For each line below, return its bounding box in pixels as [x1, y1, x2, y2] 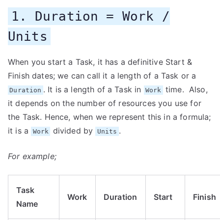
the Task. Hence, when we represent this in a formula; [8, 112, 211, 122]
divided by [50, 126, 96, 136]
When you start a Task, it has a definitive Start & [8, 57, 192, 67]
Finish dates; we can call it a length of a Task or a [8, 71, 196, 81]
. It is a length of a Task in [43, 84, 144, 94]
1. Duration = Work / [11, 9, 170, 24]
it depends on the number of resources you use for [8, 98, 201, 108]
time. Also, [163, 84, 208, 94]
